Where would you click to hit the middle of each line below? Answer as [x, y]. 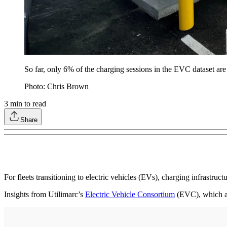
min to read [27, 103]
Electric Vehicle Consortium [130, 194]
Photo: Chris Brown [56, 86]
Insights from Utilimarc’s [45, 194]
